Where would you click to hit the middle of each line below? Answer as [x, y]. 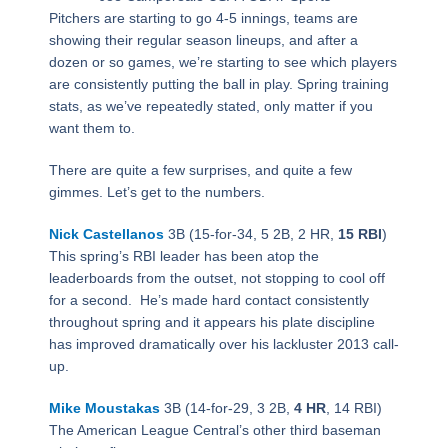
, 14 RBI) [353, 408]
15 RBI [359, 234]
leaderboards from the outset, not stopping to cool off [216, 278]
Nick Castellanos [106, 234]
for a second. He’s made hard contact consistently [208, 300]
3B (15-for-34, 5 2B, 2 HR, [250, 234]
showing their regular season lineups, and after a [203, 40]
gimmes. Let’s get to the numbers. [156, 192]
